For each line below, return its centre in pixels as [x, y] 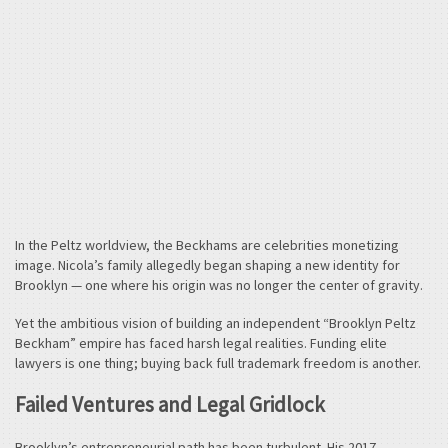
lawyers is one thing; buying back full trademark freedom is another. [218, 362]
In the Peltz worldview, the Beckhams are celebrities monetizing [207, 245]
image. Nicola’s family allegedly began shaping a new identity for [207, 265]
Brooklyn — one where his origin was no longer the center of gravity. [219, 285]
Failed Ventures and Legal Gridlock [170, 405]
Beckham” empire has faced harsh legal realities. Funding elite [201, 342]
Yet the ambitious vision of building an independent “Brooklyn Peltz [215, 322]
